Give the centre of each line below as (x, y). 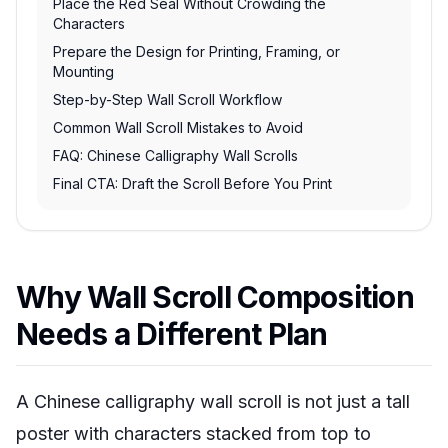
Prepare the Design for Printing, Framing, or (196, 51)
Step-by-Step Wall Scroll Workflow (167, 99)
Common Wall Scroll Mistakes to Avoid (178, 127)
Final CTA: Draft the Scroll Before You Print (192, 183)
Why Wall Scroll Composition (215, 297)
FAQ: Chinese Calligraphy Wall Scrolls (175, 155)
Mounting (83, 71)
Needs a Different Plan (172, 334)
